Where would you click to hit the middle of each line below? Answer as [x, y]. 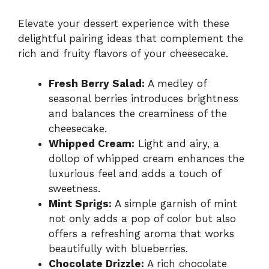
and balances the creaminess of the [138, 114]
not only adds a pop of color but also [142, 219]
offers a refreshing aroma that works [141, 234]
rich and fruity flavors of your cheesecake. [123, 53]
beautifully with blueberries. [118, 249]
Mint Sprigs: [80, 204]
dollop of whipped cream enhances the [147, 159]
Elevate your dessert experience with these [124, 23]
